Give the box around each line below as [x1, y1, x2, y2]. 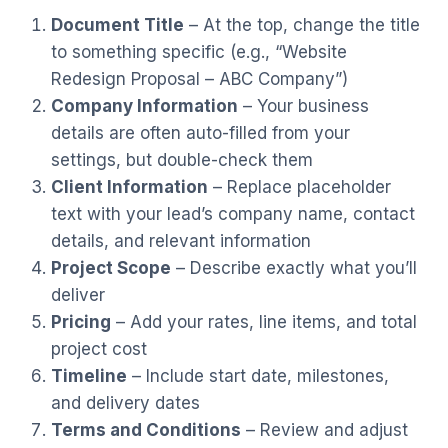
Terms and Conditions [50, 419, 241, 440]
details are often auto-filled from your [50, 122, 350, 143]
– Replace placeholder [207, 176, 391, 197]
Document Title [50, 14, 184, 35]
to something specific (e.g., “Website [50, 41, 347, 62]
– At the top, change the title [183, 14, 420, 35]
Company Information [50, 95, 238, 116]
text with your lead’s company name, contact [50, 203, 415, 224]
